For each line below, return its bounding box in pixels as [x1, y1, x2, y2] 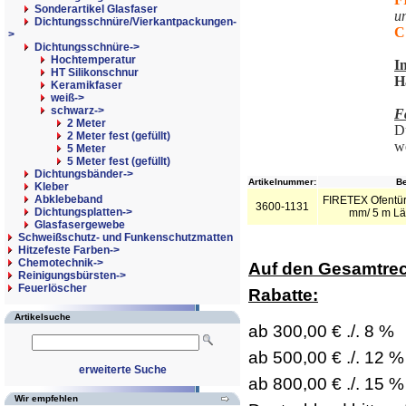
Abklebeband [34, 193, 102, 206]
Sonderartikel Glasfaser [34, 3, 158, 15]
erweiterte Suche [78, 363, 167, 376]
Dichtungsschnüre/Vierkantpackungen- [34, 15, 237, 28]
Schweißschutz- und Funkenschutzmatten [18, 231, 233, 244]
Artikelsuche [14, 312, 71, 322]
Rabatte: [248, 285, 318, 304]
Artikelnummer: [248, 177, 316, 187]
